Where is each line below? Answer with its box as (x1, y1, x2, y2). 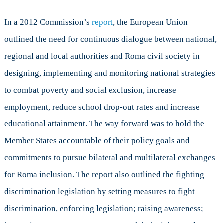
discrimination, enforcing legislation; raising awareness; (4, 203, 203, 213)
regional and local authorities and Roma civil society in (4, 51, 200, 61)
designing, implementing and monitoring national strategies (4, 68, 215, 78)
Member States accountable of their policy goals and (4, 135, 190, 145)
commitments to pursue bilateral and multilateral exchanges (4, 152, 215, 162)
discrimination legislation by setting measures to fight (4, 186, 195, 196)
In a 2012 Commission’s (4, 17, 92, 27)
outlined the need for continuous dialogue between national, (4, 34, 217, 44)
